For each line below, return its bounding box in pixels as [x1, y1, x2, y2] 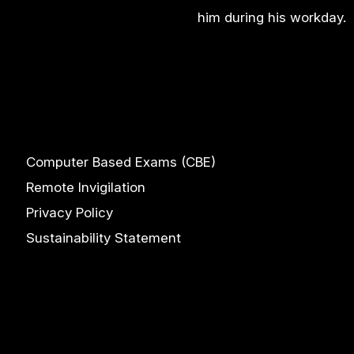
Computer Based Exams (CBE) [25, 154, 216, 171]
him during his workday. [197, 9, 346, 25]
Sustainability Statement [25, 230, 181, 247]
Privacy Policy [25, 205, 113, 221]
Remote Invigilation [25, 179, 145, 196]
